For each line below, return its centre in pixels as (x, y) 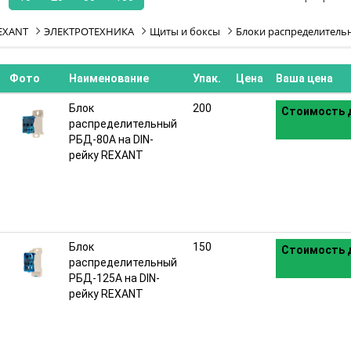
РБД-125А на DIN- (114, 278)
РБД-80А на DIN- (111, 139)
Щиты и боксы (185, 31)
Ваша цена (304, 78)
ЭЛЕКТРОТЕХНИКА (89, 31)
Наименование (109, 78)
